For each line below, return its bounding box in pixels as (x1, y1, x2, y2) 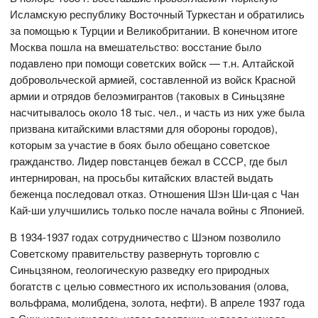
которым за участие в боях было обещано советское (10, 137, 270, 153)
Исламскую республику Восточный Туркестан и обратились (10, 6, 305, 22)
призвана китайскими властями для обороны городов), (10, 121, 278, 136)
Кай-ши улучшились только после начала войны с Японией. (10, 202, 305, 218)
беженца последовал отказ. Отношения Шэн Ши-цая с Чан (10, 186, 300, 202)
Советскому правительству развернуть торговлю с (10, 246, 261, 261)
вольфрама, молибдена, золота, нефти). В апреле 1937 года (10, 295, 305, 310)
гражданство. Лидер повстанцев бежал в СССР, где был (10, 153, 288, 169)
